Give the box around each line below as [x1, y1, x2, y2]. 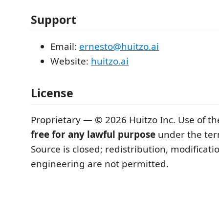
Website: [50, 54, 91, 67]
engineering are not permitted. [31, 157, 169, 170]
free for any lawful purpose [31, 128, 155, 141]
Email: [50, 40, 79, 53]
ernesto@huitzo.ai [79, 40, 159, 53]
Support [31, 11, 76, 27]
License [31, 85, 73, 101]
